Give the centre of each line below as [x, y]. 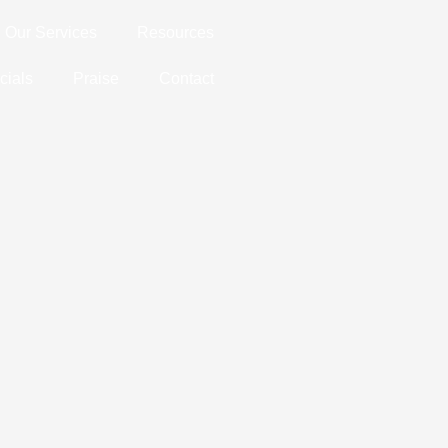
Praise [96, 78]
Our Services [51, 32]
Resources [175, 32]
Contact [186, 78]
